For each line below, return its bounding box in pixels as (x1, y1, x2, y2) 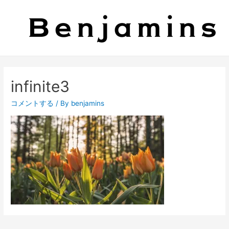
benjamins (71, 99, 105, 108)
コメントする (11, 99, 54, 108)
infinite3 (11, 77, 70, 96)
